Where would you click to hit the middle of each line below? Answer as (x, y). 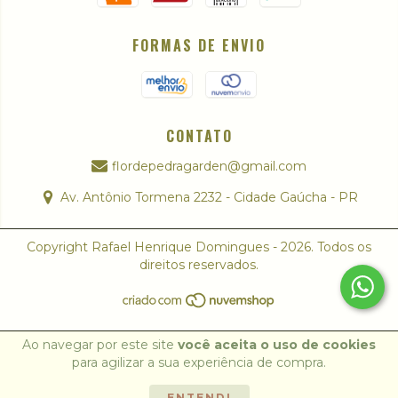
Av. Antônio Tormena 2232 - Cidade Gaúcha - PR (210, 198)
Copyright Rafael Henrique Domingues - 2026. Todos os (199, 247)
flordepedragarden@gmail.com (210, 167)
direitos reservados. (199, 265)
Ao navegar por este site (100, 345)
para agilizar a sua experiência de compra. (199, 362)
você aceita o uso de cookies (277, 345)
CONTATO (199, 136)
